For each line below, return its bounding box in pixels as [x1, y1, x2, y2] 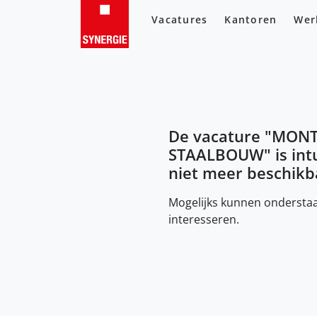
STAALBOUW [168, 143, 264, 166]
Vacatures [151, 13, 208, 26]
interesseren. [168, 211, 239, 227]
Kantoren [224, 13, 277, 26]
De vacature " [168, 125, 272, 147]
